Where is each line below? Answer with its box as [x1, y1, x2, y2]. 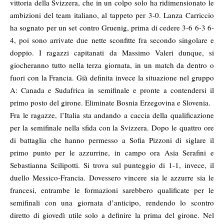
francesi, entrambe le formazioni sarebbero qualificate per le [10, 185, 214, 195]
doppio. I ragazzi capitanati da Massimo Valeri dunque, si [10, 47, 214, 58]
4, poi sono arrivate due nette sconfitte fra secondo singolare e [10, 35, 214, 45]
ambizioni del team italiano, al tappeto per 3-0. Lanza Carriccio [10, 10, 214, 20]
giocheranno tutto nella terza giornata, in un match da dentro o [10, 60, 214, 70]
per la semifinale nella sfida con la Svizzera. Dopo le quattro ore [10, 122, 214, 133]
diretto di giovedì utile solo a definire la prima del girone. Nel [10, 210, 214, 220]
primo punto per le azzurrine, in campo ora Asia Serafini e [10, 147, 214, 158]
